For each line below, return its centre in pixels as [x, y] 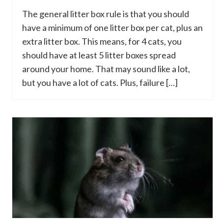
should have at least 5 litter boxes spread [99, 55]
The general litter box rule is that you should [106, 14]
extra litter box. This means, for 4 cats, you [102, 41]
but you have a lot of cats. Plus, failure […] [100, 82]
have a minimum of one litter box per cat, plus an [112, 27]
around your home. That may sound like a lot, [106, 69]
